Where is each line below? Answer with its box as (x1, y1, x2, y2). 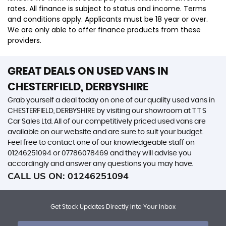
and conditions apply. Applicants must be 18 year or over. (8, 14, 208, 24)
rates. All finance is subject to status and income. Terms (8, 4, 206, 14)
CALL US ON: (8, 170, 68, 182)
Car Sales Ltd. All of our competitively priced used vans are (8, 118, 206, 125)
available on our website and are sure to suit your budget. (8, 129, 203, 136)
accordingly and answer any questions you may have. (8, 160, 193, 167)
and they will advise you (108, 150, 192, 157)
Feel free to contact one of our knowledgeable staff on (8, 139, 195, 146)
